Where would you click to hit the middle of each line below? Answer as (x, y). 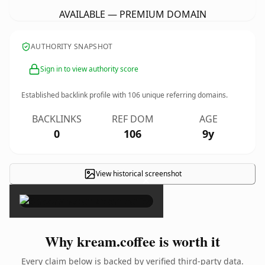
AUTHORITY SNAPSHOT (72, 46)
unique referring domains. (184, 95)
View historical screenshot (138, 174)
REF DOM (132, 119)
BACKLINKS (57, 119)
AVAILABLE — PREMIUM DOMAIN (132, 14)
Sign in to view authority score (89, 69)
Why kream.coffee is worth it (132, 241)
